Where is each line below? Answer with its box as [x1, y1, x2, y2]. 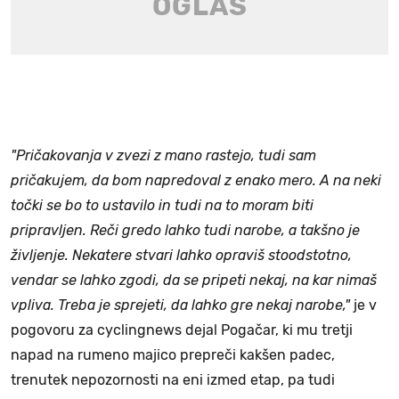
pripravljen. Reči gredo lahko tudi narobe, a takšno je [11, 221, 360, 239]
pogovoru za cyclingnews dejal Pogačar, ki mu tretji [11, 321, 353, 338]
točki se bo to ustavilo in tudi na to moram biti [11, 196, 313, 214]
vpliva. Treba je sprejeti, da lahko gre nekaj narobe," [11, 296, 350, 313]
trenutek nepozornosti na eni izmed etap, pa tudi [11, 370, 335, 388]
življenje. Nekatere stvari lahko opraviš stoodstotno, [11, 246, 352, 264]
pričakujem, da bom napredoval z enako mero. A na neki [11, 171, 381, 189]
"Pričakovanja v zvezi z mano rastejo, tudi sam [11, 146, 316, 164]
